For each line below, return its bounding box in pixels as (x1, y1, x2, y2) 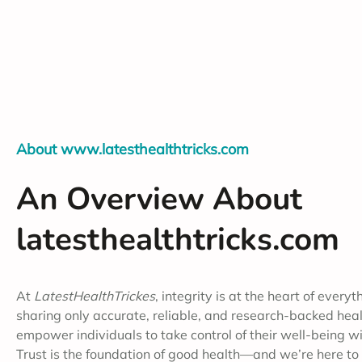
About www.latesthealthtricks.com (16, 139, 249, 158)
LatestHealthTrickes (34, 287, 155, 304)
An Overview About (16, 177, 302, 221)
